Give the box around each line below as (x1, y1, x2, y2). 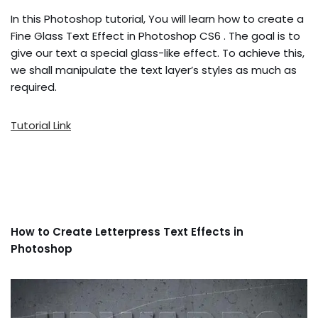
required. (11, 79, 57, 94)
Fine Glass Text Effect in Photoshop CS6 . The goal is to (11, 28, 300, 43)
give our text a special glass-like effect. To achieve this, (11, 45, 305, 60)
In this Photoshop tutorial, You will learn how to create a (11, 11, 304, 26)
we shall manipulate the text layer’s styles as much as (11, 62, 297, 77)
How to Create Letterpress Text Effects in (11, 224, 243, 239)
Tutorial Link (11, 117, 71, 133)
